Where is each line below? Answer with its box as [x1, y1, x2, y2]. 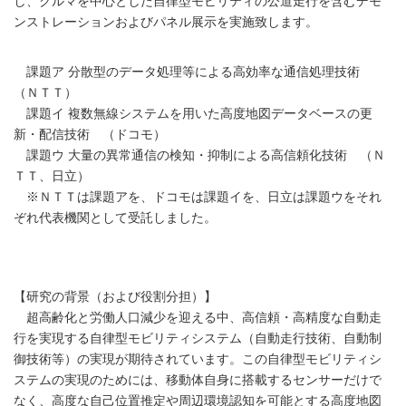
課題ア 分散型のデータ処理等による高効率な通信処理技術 [14, 65, 372, 80]
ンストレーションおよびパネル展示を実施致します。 [14, 15, 318, 30]
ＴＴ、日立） [14, 169, 90, 184]
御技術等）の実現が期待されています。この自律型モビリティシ [14, 353, 382, 367]
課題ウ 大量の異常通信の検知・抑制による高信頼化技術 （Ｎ [14, 149, 385, 163]
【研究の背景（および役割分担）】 [14, 290, 217, 304]
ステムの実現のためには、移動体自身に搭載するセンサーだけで [14, 373, 382, 388]
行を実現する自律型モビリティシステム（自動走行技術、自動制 [14, 332, 382, 346]
